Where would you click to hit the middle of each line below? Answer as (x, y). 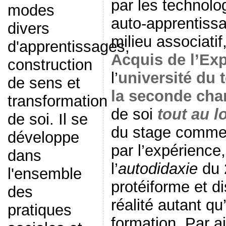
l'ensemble (44, 174)
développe (43, 137)
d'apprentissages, (68, 47)
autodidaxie (158, 168)
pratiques (39, 210)
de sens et (44, 83)
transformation (57, 101)
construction (50, 65)
